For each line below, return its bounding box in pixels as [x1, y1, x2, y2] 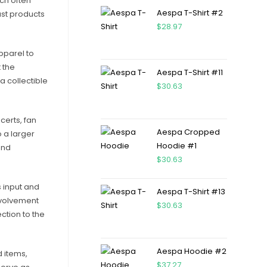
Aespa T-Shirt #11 [156, 67, 223, 78]
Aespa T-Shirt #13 [156, 186, 225, 197]
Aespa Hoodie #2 [156, 246, 226, 257]
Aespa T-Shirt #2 [156, 7, 223, 18]
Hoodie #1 [156, 140, 197, 151]
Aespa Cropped [156, 126, 220, 138]
